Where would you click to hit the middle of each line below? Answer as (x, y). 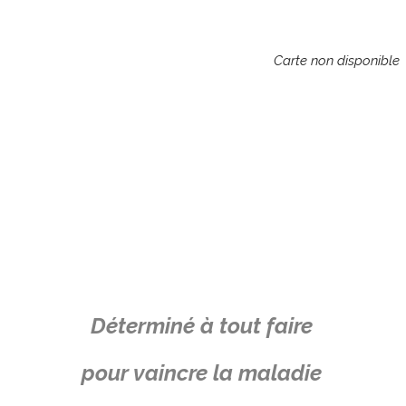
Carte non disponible (336, 61)
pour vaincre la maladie (202, 373)
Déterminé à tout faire (202, 326)
